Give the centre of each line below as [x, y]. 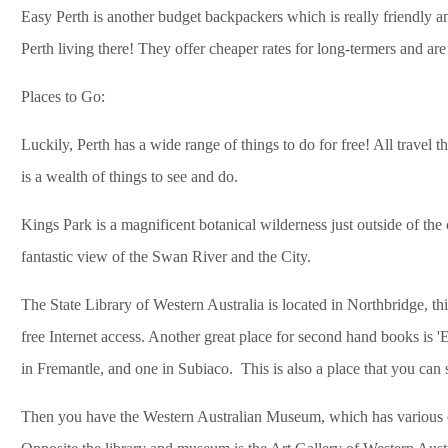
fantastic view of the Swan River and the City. [166, 256]
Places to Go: [63, 96]
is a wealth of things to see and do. [129, 176]
